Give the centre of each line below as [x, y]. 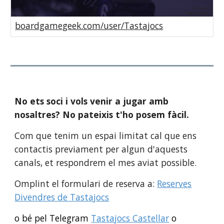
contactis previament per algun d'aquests [101, 149]
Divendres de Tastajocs [62, 197]
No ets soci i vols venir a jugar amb [92, 101]
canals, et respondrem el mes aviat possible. [106, 162]
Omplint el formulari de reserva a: [86, 183]
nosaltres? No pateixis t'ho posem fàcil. [102, 114]
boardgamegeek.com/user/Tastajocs [89, 25]
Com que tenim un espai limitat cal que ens [106, 135]
